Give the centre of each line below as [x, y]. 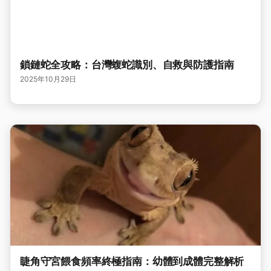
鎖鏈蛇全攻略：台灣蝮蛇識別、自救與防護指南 [127, 65]
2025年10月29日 [48, 79]
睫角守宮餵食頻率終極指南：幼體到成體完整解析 [132, 261]
